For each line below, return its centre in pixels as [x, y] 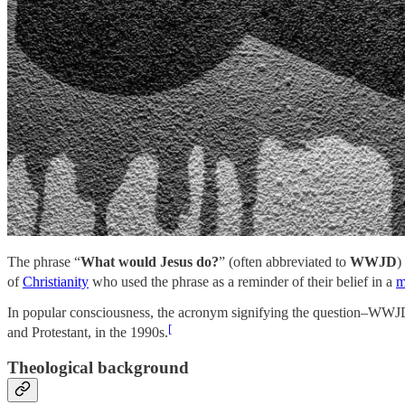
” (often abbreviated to [284, 262]
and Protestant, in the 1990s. [88, 333]
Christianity [56, 282]
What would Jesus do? [150, 262]
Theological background [98, 368]
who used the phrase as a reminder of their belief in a [242, 282]
